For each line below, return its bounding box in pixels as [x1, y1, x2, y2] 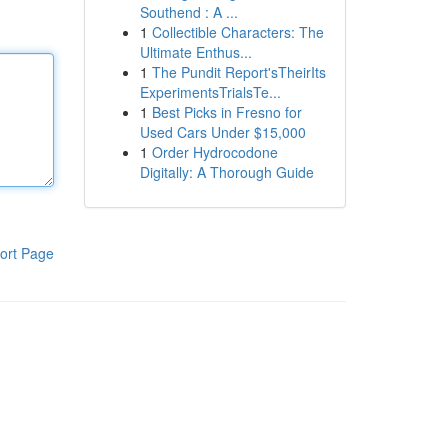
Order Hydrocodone [151, 142, 278, 162]
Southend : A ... [139, 2, 238, 22]
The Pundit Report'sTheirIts [151, 62, 326, 82]
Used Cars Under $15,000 [139, 122, 306, 142]
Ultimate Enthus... [139, 42, 252, 62]
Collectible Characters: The [151, 22, 324, 42]
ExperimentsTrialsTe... [139, 82, 281, 102]
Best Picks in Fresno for [151, 102, 302, 122]
